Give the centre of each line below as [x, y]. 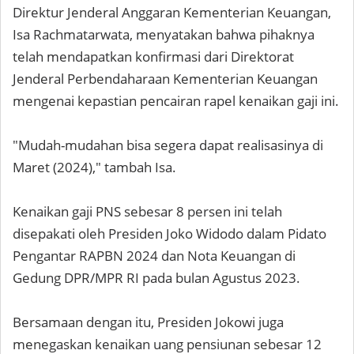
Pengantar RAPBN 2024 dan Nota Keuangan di [154, 256]
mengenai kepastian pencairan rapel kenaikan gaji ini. [176, 101]
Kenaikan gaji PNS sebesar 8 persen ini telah [147, 211]
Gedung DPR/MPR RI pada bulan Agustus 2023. [158, 278]
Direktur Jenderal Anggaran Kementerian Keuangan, [172, 12]
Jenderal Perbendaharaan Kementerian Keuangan [165, 79]
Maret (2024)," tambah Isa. [94, 167]
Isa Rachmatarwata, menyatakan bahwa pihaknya [164, 34]
